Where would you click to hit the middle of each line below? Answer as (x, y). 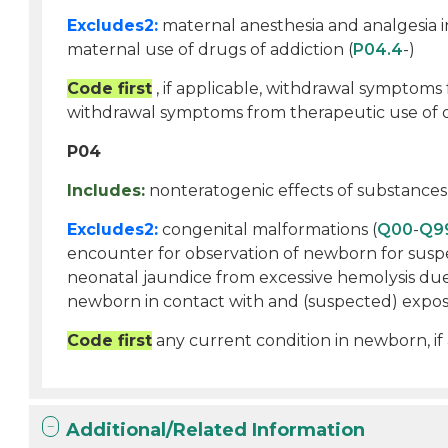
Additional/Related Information (216, 430)
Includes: (106, 190)
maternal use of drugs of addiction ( (210, 49)
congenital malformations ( (268, 229)
